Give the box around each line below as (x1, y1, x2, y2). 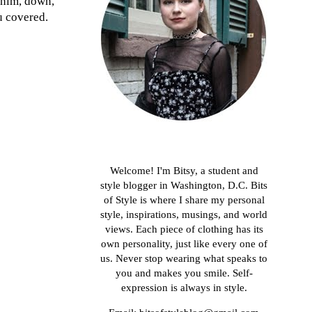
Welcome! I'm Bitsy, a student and (109, 165, 258, 177)
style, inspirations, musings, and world (100, 209, 267, 221)
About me (100, 147, 138, 156)
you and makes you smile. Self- (115, 267, 253, 279)
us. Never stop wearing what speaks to (100, 253, 267, 265)
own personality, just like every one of (100, 238, 267, 250)
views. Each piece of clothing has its (104, 224, 263, 235)
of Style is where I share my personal (103, 194, 265, 206)
